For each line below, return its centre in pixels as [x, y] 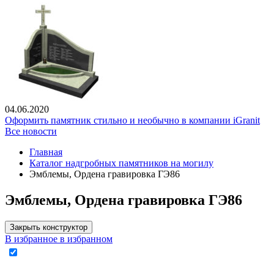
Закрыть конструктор [49, 228]
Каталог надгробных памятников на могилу [121, 163]
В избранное [31, 239]
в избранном [86, 239]
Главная [46, 152]
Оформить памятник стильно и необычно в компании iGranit [132, 120]
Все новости [31, 131]
